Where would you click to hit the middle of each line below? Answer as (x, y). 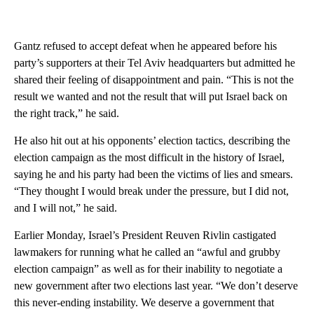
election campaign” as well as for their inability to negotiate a (148, 269)
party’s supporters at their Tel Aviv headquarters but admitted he (155, 63)
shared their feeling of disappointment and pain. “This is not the (154, 80)
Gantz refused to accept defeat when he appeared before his (145, 46)
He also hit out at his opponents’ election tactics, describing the (152, 141)
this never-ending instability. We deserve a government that (144, 303)
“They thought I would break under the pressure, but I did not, (151, 191)
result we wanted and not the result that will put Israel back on (151, 97)
